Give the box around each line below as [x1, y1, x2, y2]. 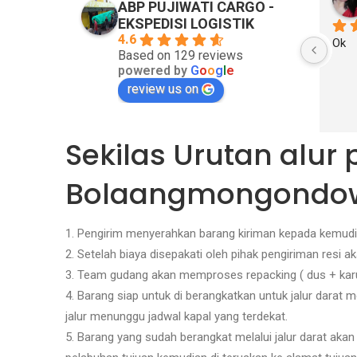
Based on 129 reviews [118, 47, 243, 63]
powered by [118, 62, 190, 78]
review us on [127, 80, 198, 96]
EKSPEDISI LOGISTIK [118, 14, 254, 32]
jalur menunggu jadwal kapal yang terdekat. [65, 309, 288, 324]
